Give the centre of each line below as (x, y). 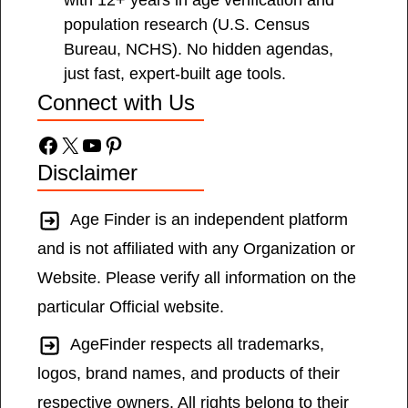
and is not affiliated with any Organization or (196, 249)
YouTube (122, 144)
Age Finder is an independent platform (209, 220)
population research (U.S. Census (187, 25)
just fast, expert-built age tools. (175, 74)
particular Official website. (131, 307)
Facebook (84, 144)
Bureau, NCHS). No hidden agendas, (199, 50)
